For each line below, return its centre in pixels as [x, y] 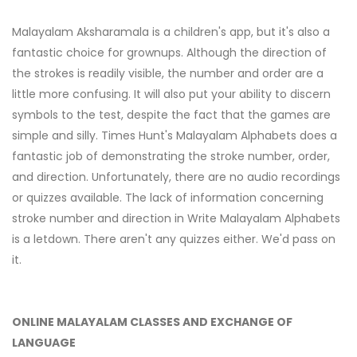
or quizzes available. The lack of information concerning [168, 198]
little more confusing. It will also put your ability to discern [171, 94]
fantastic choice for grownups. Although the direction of [169, 53]
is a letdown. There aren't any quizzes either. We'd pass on [174, 239]
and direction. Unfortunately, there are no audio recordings [176, 177]
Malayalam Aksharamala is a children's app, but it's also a [171, 32]
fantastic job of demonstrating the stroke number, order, [171, 157]
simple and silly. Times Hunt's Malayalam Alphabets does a [175, 136]
